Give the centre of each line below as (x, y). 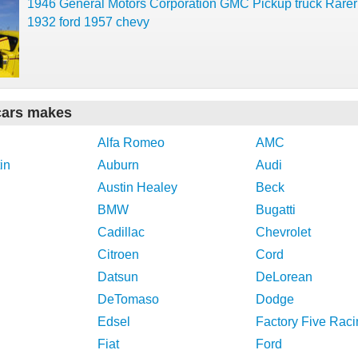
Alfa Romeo (131, 143)
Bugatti (276, 210)
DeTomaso (128, 299)
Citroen (118, 255)
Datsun (118, 277)
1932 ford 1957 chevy (88, 22)
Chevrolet (283, 232)
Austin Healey (137, 187)
